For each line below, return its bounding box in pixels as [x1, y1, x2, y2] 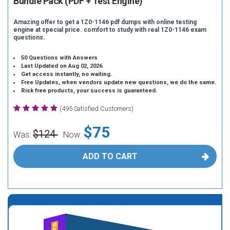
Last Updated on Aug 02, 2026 [21, 63, 103, 69]
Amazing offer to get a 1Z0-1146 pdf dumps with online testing [13, 18, 197, 26]
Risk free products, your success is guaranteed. [21, 87, 158, 94]
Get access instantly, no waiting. [21, 71, 112, 78]
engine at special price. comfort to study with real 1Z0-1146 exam [13, 26, 206, 33]
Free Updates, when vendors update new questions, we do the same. [21, 79, 217, 86]
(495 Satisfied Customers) [60, 105, 133, 112]
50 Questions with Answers [21, 54, 98, 61]
